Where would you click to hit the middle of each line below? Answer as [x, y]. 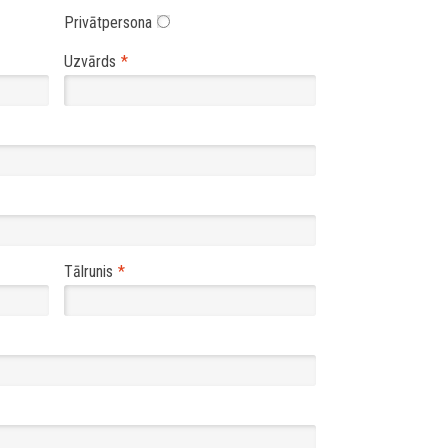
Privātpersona [108, 23]
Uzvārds [90, 62]
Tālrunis [88, 272]
